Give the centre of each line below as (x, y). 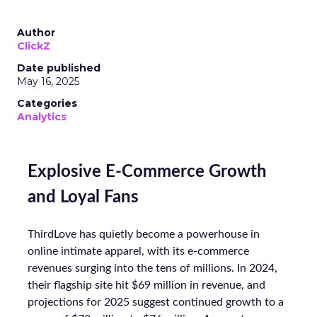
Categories (47, 104)
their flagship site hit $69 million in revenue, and (146, 286)
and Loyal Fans (83, 198)
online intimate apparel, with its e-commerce (138, 252)
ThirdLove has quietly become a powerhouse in (144, 235)
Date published (59, 68)
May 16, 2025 (48, 82)
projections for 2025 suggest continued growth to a (156, 302)
